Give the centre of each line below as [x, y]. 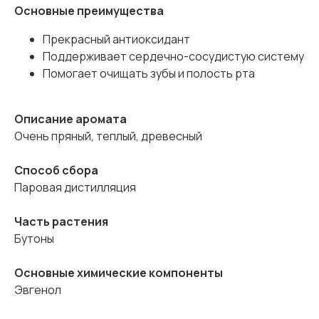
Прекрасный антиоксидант [116, 40]
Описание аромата [70, 119]
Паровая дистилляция [75, 188]
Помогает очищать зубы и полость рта [149, 74]
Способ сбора [56, 171]
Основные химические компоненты [119, 273]
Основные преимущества [89, 11]
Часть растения [61, 222]
